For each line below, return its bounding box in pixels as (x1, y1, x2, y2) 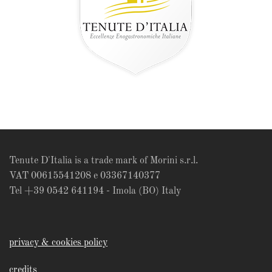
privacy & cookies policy (9, 237, 107, 248)
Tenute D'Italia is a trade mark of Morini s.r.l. (9, 155, 198, 166)
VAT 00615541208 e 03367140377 (9, 171, 160, 181)
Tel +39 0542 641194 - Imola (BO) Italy (9, 186, 181, 196)
